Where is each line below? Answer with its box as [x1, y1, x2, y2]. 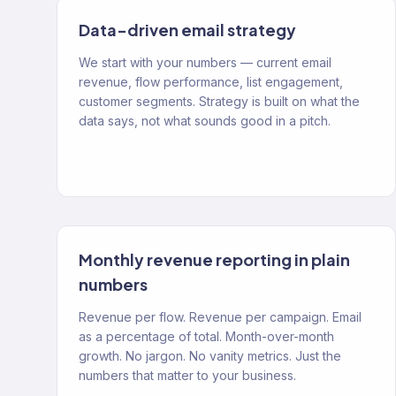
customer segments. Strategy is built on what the [79, 94, 360, 109]
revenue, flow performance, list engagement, [79, 74, 343, 89]
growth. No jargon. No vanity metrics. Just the [79, 348, 341, 363]
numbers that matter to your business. [79, 368, 296, 383]
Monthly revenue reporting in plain [79, 249, 350, 270]
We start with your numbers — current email [79, 55, 331, 70]
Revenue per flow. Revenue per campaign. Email [79, 309, 362, 324]
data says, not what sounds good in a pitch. [79, 113, 331, 128]
